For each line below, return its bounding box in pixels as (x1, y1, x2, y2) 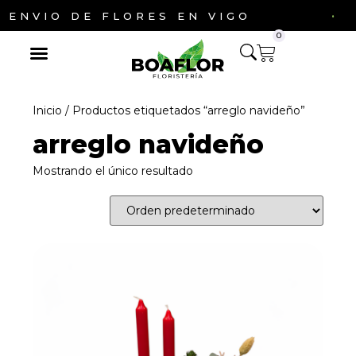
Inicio (33, 103, 63, 118)
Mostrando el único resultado (33, 164, 194, 179)
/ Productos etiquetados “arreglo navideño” (62, 103, 306, 118)
